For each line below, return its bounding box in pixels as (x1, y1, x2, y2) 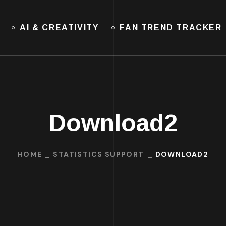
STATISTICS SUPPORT (53, 149, 144, 159)
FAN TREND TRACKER (120, 23, 222, 32)
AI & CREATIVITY (20, 23, 99, 32)
